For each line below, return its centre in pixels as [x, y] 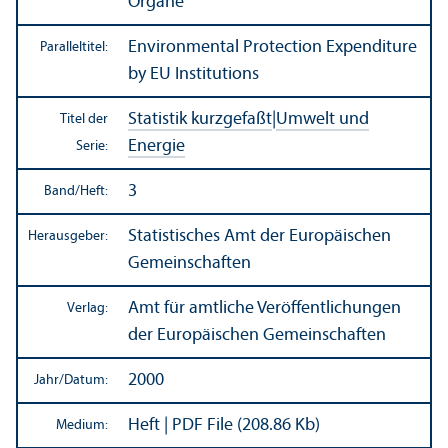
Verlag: [87, 308]
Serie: [92, 146]
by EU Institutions [193, 74]
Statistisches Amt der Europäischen [259, 236]
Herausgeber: [68, 236]
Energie [156, 146]
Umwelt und [322, 119]
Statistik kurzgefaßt [200, 119]
